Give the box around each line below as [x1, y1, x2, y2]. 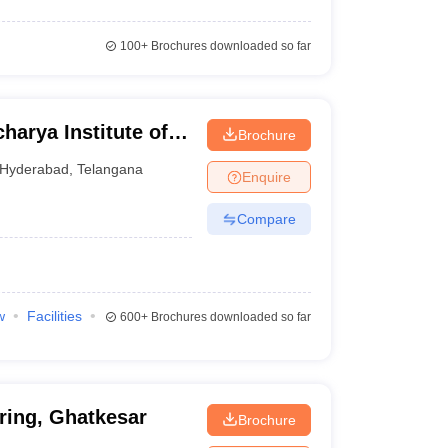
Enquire [241, 168, 291, 185]
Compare [236, 210, 296, 227]
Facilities [26, 308, 82, 324]
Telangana [77, 160, 144, 177]
